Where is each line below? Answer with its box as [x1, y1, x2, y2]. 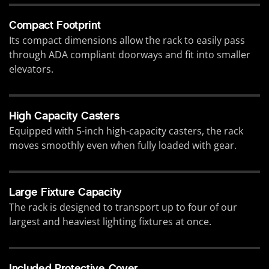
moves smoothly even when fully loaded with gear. [9, 139, 237, 153]
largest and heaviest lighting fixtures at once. [9, 215, 211, 229]
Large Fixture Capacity [9, 186, 122, 199]
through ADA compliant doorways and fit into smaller [9, 48, 250, 62]
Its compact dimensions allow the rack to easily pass [9, 34, 245, 47]
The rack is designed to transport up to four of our [9, 201, 237, 214]
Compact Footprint [9, 19, 101, 32]
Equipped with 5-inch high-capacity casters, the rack [9, 124, 243, 138]
